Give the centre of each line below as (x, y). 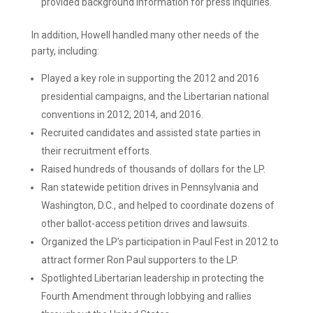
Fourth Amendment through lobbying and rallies (146, 296)
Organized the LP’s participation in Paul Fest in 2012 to (160, 242)
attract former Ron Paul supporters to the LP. (139, 260)
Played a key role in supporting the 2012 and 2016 (150, 78)
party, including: (65, 51)
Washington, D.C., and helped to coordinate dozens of (158, 205)
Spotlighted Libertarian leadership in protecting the (152, 278)
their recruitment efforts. (96, 151)
